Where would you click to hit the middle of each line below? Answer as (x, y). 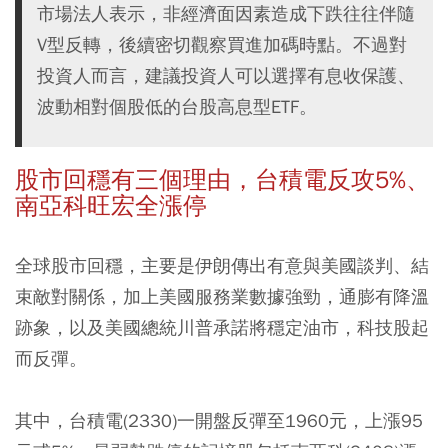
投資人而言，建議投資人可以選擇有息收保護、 (226, 75)
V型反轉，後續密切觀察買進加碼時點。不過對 (222, 44)
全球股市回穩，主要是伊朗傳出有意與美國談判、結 (222, 265)
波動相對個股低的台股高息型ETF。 (177, 106)
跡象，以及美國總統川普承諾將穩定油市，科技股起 (222, 327)
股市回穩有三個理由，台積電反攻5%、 (222, 179)
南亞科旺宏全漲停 (111, 205)
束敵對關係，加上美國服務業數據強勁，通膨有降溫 (222, 296)
